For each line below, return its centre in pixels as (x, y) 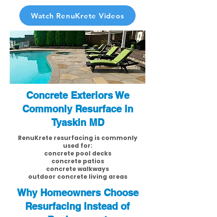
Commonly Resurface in (77, 109)
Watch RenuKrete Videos (77, 15)
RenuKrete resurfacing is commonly (77, 138)
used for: (77, 146)
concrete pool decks (77, 153)
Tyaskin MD (77, 123)
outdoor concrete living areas (77, 177)
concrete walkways (77, 169)
